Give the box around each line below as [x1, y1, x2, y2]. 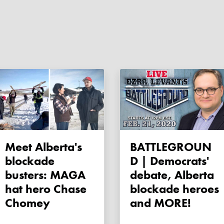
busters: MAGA [5, 167, 85, 183]
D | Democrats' [130, 153, 209, 169]
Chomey [5, 195, 50, 211]
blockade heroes [130, 181, 219, 197]
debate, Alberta [130, 167, 214, 183]
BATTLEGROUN [130, 139, 137, 155]
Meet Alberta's [5, 139, 15, 155]
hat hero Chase [5, 181, 86, 197]
